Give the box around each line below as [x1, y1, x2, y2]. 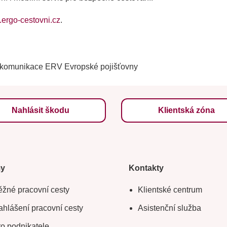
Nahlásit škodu [12, 106, 70, 115]
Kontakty [129, 164, 164, 173]
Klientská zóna [158, 106, 215, 115]
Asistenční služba [138, 204, 201, 213]
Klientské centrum [138, 185, 202, 195]
